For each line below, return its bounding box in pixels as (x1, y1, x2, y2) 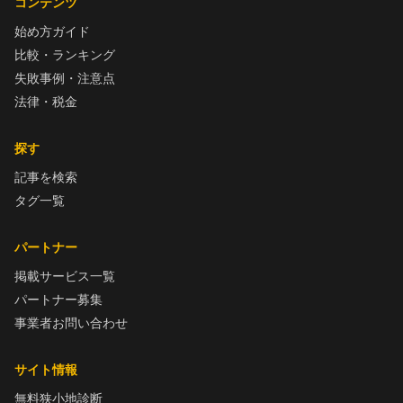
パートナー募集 (14, 291, 103, 309)
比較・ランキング (14, 46, 115, 64)
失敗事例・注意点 (14, 69, 115, 87)
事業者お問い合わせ (14, 314, 128, 332)
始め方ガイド (14, 22, 90, 40)
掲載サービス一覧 (14, 267, 115, 285)
